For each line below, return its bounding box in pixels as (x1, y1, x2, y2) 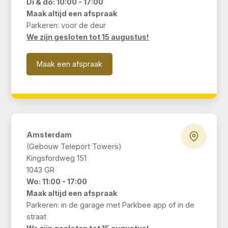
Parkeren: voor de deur (26, 21, 106, 30)
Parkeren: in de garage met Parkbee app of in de (26, 201, 195, 210)
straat (26, 212, 47, 221)
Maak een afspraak (37, 60, 103, 69)
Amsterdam (26, 130, 72, 139)
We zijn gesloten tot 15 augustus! (26, 33, 150, 42)
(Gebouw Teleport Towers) (26, 142, 122, 151)
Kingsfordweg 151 (26, 154, 87, 163)
